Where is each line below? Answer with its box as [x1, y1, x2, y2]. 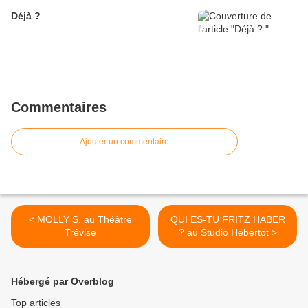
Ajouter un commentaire [80, 136, 169, 146]
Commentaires [11, 99, 107, 115]
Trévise [65, 226, 96, 238]
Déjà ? [11, 10, 41, 21]
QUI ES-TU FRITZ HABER [170, 213, 285, 225]
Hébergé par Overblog [11, 275, 114, 287]
